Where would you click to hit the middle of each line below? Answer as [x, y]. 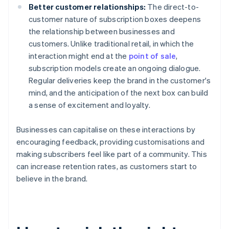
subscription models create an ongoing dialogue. [115, 68]
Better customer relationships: [87, 7]
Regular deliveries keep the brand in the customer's [120, 81]
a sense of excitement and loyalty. [89, 105]
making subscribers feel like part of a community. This [112, 154]
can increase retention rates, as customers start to [107, 166]
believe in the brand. [52, 179]
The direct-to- [172, 7]
